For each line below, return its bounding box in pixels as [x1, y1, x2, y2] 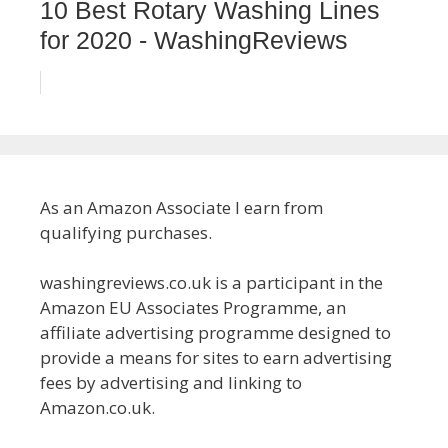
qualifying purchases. [40, 220, 212, 244]
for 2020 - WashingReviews [40, 25, 348, 54]
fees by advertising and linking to [40, 371, 302, 394]
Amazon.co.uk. [40, 396, 155, 419]
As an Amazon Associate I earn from [40, 195, 323, 219]
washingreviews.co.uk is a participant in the [40, 271, 383, 294]
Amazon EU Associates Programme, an [40, 296, 346, 319]
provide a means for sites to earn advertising [40, 346, 392, 369]
